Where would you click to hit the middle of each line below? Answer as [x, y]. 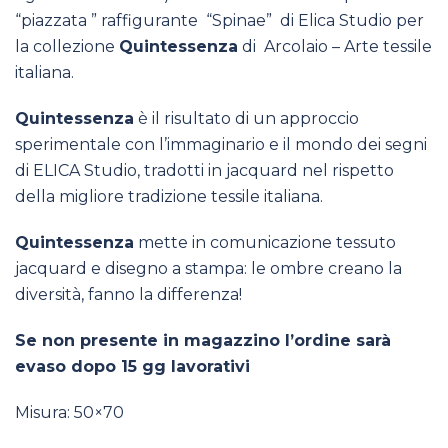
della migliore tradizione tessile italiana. [169, 196]
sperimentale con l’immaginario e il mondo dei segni [221, 144]
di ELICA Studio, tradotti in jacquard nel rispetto [204, 170]
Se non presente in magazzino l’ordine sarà [203, 340]
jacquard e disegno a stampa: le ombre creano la [208, 268]
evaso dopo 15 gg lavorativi [132, 366]
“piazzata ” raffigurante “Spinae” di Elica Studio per [219, 20]
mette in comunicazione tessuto [265, 242]
